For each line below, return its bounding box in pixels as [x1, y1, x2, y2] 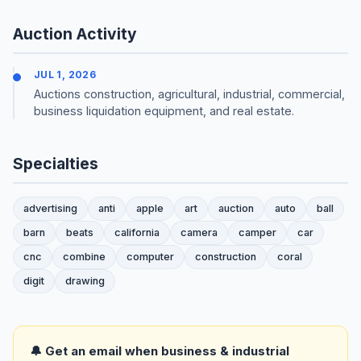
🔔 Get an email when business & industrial [30, 342, 289, 359]
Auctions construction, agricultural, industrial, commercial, [34, 86, 345, 101]
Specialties [13, 153, 98, 173]
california [114, 226, 160, 239]
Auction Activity [13, 24, 137, 44]
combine [63, 250, 106, 263]
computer [127, 250, 174, 263]
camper [239, 226, 276, 239]
